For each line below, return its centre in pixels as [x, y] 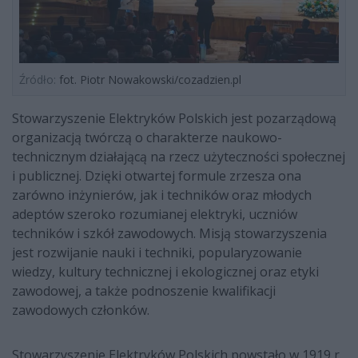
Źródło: [38, 80]
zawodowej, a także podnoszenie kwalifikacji [144, 291]
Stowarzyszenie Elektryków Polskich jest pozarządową [174, 119]
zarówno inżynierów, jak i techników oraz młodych [162, 195]
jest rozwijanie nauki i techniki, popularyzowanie [157, 253]
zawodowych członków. [82, 310]
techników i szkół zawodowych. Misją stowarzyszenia [169, 234]
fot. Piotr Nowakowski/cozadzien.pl [149, 80]
